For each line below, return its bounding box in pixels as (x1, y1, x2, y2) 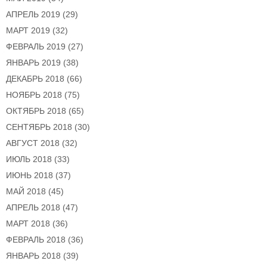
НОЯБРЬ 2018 (6, 90, 62, 100)
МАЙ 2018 (6, 187, 46, 197)
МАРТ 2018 (6, 219, 50, 229)
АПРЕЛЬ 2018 (6, 203, 60, 213)
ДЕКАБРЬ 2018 (6, 74, 64, 84)
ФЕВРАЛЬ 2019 (6, 42, 66, 52)
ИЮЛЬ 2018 (6, 154, 52, 164)
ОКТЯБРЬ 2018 (6, 106, 66, 116)
